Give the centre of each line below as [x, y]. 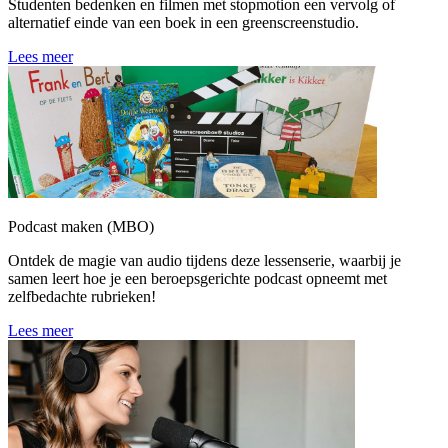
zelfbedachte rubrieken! [82, 296]
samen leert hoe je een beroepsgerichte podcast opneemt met [197, 278]
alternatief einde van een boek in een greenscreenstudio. [183, 23]
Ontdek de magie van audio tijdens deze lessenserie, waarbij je [204, 260]
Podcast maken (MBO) [81, 226]
